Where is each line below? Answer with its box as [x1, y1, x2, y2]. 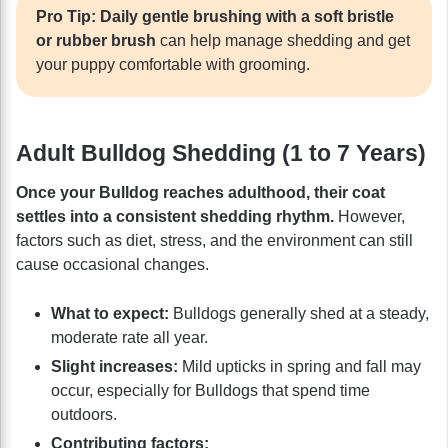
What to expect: [51, 304, 169, 322]
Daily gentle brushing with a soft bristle [100, 8, 394, 26]
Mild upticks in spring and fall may [178, 357, 421, 375]
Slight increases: [51, 357, 178, 375]
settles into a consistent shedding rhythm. [16, 207, 338, 225]
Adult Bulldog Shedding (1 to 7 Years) [16, 140, 426, 167]
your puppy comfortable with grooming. [36, 56, 310, 74]
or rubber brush [36, 32, 160, 50]
